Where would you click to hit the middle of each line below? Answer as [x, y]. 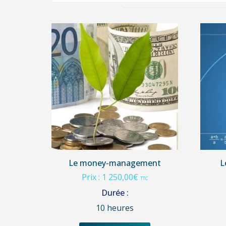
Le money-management [115, 163]
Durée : [115, 193]
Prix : [92, 177]
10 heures [115, 208]
